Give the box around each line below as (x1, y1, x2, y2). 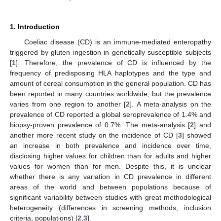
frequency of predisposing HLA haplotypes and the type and (10, 69, 211, 77)
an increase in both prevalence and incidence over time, (10, 141, 211, 149)
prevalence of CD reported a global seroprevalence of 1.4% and (10, 110, 211, 118)
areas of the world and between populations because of (10, 183, 211, 191)
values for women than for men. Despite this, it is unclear (10, 162, 211, 170)
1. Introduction (10, 22, 60, 31)
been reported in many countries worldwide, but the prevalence (10, 89, 211, 98)
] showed (182, 131, 212, 139)
